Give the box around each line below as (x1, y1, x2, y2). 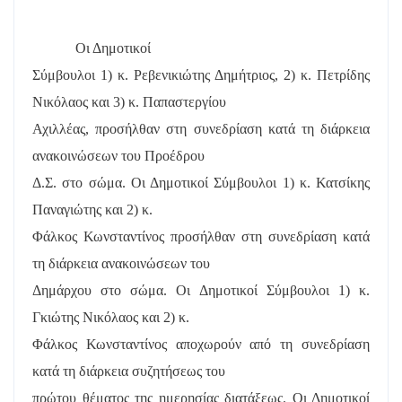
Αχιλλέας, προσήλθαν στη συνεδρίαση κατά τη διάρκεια (32, 120, 370, 136)
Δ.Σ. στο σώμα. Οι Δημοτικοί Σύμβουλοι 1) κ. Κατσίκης (32, 174, 370, 190)
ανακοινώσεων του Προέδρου (32, 147, 205, 163)
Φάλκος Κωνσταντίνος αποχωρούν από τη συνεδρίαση (32, 336, 370, 352)
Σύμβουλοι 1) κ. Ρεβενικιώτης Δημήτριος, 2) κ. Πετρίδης (32, 66, 370, 83)
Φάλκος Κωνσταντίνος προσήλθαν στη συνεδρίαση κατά (32, 228, 370, 244)
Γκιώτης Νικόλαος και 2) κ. (32, 309, 189, 325)
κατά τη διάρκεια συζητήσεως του (32, 363, 225, 379)
